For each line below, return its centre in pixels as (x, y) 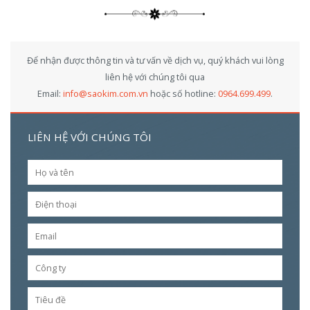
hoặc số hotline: (183, 94)
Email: (50, 94)
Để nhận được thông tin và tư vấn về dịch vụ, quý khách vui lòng (155, 61)
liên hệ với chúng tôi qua (155, 77)
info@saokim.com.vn (106, 94)
